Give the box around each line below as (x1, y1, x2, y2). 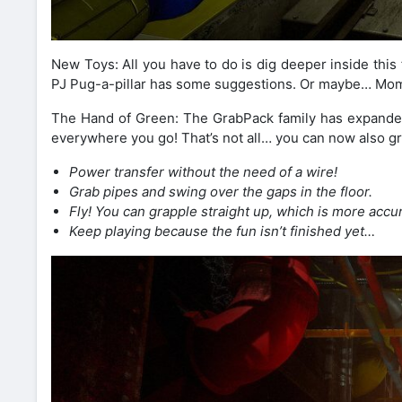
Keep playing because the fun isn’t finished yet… (69, 223, 375, 240)
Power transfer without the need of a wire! (69, 163, 337, 181)
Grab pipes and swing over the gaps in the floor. (69, 183, 372, 201)
